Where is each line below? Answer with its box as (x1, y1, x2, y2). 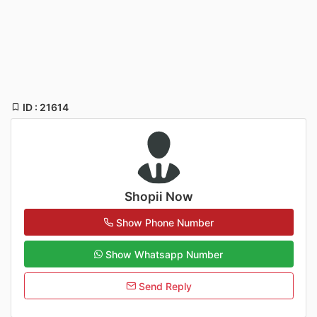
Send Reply (135, 279, 192, 292)
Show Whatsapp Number (105, 248, 223, 260)
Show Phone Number (116, 216, 214, 229)
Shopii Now (124, 189, 193, 204)
